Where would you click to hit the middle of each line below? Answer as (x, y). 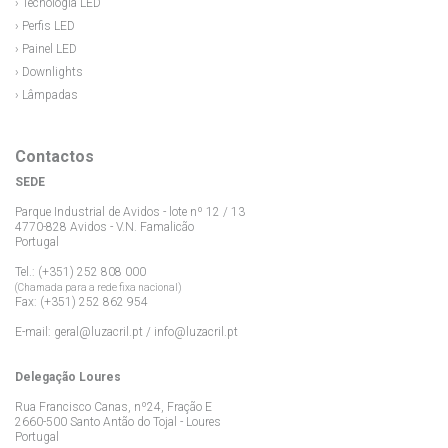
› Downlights (49, 71)
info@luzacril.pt (196, 331)
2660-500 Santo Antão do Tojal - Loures (118, 421)
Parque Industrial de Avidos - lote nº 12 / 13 (130, 211)
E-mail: (34, 331)
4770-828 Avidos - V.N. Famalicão (104, 226)
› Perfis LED (45, 25)
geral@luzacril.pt (98, 331)
